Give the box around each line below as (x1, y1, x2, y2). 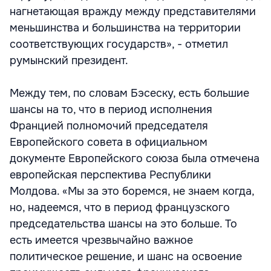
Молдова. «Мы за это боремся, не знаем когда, (10, 184, 254, 198)
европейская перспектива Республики (10, 168, 211, 181)
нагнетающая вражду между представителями (10, 5, 256, 18)
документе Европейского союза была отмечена (10, 152, 260, 165)
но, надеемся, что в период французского (10, 201, 230, 214)
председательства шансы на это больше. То (10, 217, 237, 230)
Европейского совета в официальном (10, 135, 207, 149)
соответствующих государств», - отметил (10, 38, 228, 51)
